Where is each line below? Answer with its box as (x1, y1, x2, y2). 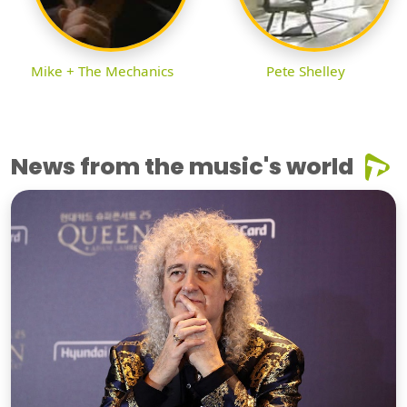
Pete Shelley (265, 61, 345, 80)
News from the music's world (11, 150, 353, 183)
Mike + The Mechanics (30, 61, 174, 80)
